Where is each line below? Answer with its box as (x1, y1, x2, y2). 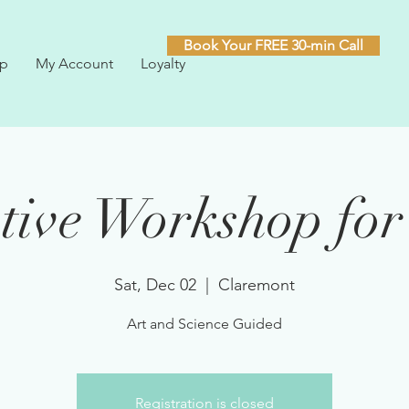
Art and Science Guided (127, 314, 282, 332)
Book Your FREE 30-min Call (184, 37, 363, 54)
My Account (36, 55, 113, 72)
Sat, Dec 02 (114, 274, 196, 295)
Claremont (218, 274, 295, 295)
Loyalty (141, 55, 185, 72)
